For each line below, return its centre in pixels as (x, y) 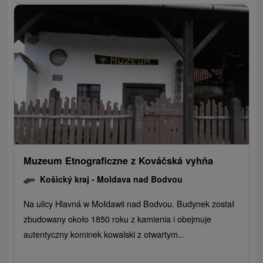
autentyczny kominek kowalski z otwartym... (104, 234)
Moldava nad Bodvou (140, 179)
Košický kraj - (69, 179)
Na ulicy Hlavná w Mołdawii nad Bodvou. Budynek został (129, 204)
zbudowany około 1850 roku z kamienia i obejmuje (118, 219)
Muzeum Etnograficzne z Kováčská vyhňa (119, 161)
